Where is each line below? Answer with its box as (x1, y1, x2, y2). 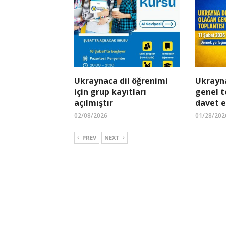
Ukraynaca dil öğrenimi (74, 75, 168, 87)
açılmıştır (74, 97, 113, 109)
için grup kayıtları (74, 86, 146, 98)
